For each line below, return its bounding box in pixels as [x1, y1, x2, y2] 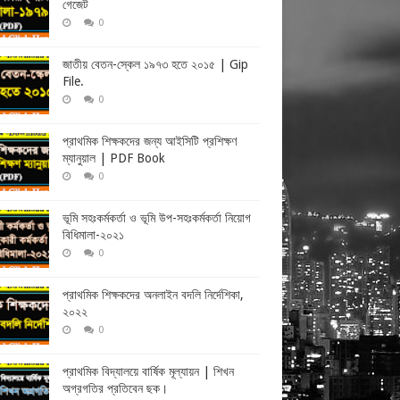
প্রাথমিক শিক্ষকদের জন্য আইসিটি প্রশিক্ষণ [62, 134, 237, 148]
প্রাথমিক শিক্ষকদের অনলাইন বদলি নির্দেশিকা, [62, 287, 244, 302]
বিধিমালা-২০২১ [62, 228, 124, 242]
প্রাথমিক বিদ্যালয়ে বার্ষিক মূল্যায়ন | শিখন [62, 364, 234, 379]
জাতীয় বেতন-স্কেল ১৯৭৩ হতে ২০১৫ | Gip [62, 57, 248, 71]
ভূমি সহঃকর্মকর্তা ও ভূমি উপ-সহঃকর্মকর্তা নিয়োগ [62, 211, 251, 225]
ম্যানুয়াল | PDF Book [62, 151, 165, 165]
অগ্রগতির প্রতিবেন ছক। [62, 381, 168, 396]
